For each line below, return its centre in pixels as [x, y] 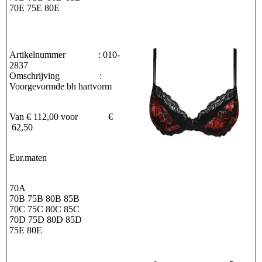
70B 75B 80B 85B [44, 199]
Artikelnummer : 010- [65, 55]
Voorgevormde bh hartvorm [61, 87]
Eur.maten [28, 158]
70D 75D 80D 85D [46, 220]
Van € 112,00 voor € [61, 117]
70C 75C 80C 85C [44, 209]
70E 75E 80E [35, 8]
